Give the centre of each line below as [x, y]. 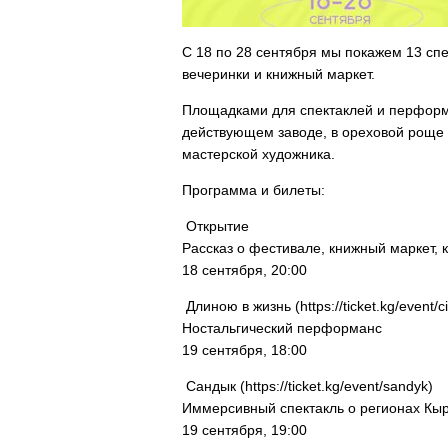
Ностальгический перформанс [282, 328]
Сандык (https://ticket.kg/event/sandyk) [307, 386]
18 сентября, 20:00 [244, 270]
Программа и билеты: [253, 190]
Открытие [215, 226]
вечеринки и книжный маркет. [278, 74]
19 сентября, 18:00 [244, 350]
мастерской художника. [260, 154]
